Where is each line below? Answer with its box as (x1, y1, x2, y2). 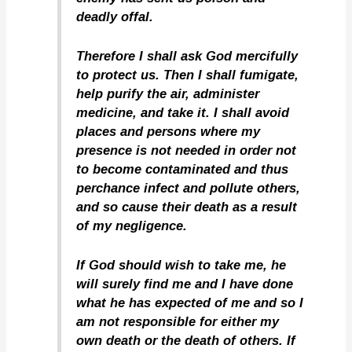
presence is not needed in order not (76, 142, 297, 157)
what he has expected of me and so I (76, 295, 304, 310)
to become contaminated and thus (76, 161, 289, 176)
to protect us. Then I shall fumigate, (76, 67, 299, 82)
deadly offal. (76, 9, 154, 24)
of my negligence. (76, 218, 188, 233)
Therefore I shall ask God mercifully (76, 48, 299, 63)
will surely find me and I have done (76, 277, 294, 291)
